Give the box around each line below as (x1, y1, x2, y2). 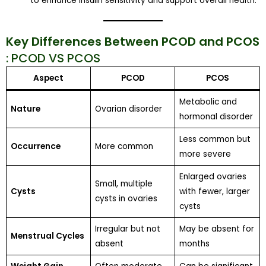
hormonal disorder (179, 110, 253, 122)
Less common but (179, 133, 251, 145)
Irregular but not (94, 223, 160, 235)
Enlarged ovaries (179, 170, 246, 182)
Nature (10, 103, 40, 115)
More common (94, 140, 153, 152)
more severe (179, 148, 231, 160)
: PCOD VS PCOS (6, 49, 100, 66)
